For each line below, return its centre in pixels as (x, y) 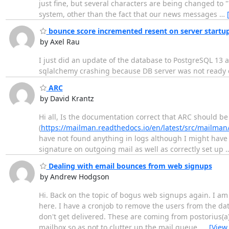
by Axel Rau (60, 41)
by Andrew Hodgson (74, 176)
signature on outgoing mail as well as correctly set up (132, 149)
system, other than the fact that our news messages (129, 14)
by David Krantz (67, 99)
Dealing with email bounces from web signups (129, 166)
